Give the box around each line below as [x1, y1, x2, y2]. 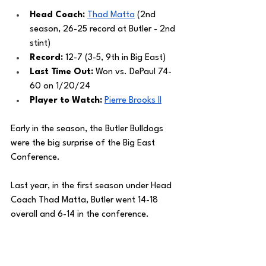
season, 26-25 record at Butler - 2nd [30, 25, 178, 34]
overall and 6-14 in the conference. [11, 210, 151, 220]
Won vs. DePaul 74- [96, 68, 172, 77]
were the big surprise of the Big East [11, 139, 157, 148]
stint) [30, 39, 50, 49]
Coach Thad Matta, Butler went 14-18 [11, 196, 160, 205]
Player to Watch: [30, 96, 104, 106]
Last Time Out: [30, 68, 96, 77]
